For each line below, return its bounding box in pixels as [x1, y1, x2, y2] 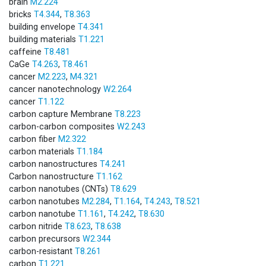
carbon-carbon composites [9, 121, 117, 132]
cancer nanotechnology [9, 84, 103, 94]
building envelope [9, 21, 78, 32]
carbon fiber [9, 134, 58, 144]
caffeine [9, 46, 44, 57]
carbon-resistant [9, 246, 75, 256]
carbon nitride [9, 221, 65, 232]
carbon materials [9, 146, 77, 157]
